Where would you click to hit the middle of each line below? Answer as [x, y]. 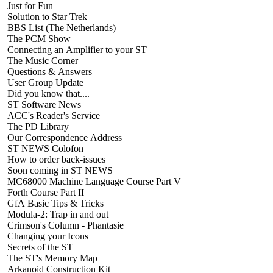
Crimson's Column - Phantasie [64, 225]
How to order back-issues [55, 159]
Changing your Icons [47, 236]
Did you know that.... [47, 93]
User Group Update [44, 82]
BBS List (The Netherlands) [60, 27]
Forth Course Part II [44, 192]
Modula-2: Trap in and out [57, 214]
